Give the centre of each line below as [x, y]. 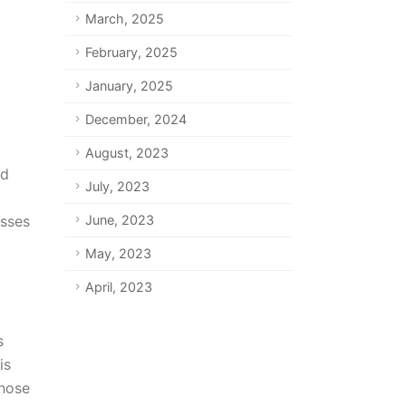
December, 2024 [135, 119]
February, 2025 [131, 52]
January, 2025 [129, 86]
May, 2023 [118, 253]
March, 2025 [124, 19]
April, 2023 [118, 287]
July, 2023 [117, 186]
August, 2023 [126, 153]
